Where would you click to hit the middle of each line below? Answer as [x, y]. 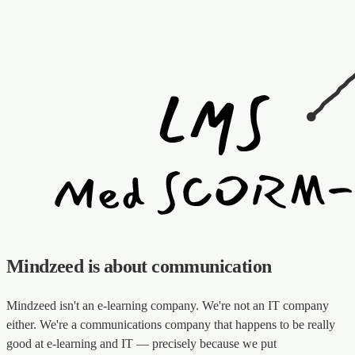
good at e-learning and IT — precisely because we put [141, 344]
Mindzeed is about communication [139, 267]
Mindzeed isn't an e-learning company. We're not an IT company [168, 306]
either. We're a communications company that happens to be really [171, 325]
